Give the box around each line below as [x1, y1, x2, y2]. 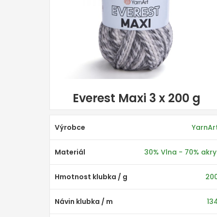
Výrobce [55, 123, 85, 132]
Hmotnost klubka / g [55, 172, 127, 182]
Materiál [55, 147, 85, 157]
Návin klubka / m [55, 197, 113, 206]
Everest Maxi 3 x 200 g [73, 90, 201, 106]
